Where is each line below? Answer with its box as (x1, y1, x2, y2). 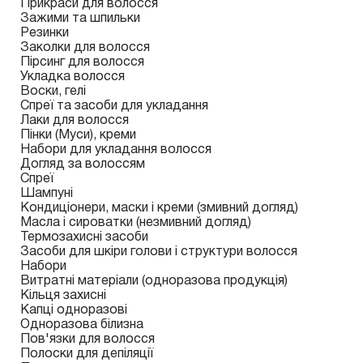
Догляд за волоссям (20, 159, 145, 170)
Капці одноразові (20, 305, 127, 316)
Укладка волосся (20, 71, 125, 83)
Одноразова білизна (20, 319, 143, 331)
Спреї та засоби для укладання (20, 100, 208, 112)
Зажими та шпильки (20, 13, 140, 24)
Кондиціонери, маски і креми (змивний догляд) (20, 203, 298, 214)
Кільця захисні (20, 290, 106, 301)
